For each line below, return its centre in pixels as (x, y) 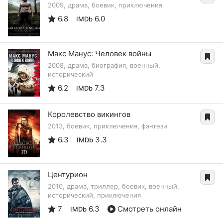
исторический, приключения (94, 195)
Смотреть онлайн (150, 209)
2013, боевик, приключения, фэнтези (108, 126)
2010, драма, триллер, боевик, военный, (113, 186)
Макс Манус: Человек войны (100, 54)
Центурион (68, 174)
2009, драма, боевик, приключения (105, 5)
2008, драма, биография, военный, (104, 65)
